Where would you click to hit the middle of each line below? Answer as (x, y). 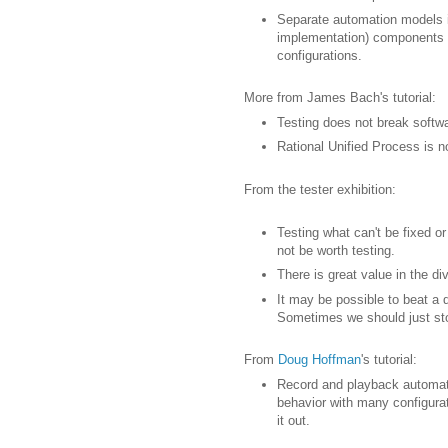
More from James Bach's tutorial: (340, 98)
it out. (293, 420)
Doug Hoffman (319, 360)
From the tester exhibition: (320, 189)
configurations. (319, 55)
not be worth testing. (336, 250)
